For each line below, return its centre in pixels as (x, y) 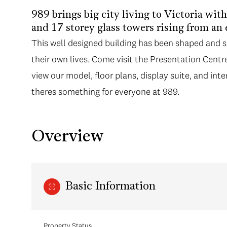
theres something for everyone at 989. (105, 91)
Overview (67, 137)
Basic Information (110, 186)
